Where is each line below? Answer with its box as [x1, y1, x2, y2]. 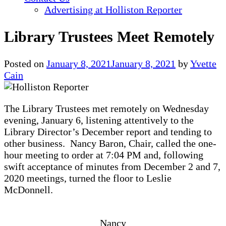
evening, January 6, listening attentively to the [4, 114, 194, 126]
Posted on [4, 58, 46, 69]
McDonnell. [4, 184, 53, 195]
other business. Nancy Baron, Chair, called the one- [4, 137, 216, 149]
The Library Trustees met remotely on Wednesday [4, 102, 209, 114]
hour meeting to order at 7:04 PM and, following [4, 149, 203, 160]
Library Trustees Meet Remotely [4, 28, 214, 45]
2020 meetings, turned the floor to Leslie [4, 172, 172, 184]
